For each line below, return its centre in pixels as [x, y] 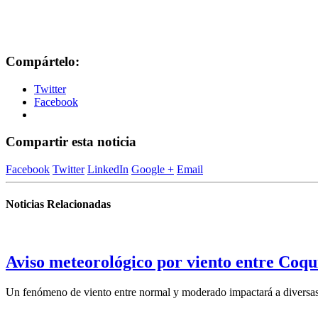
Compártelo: [43, 61]
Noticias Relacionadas [58, 204]
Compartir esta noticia [71, 142]
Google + [153, 169]
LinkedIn [108, 169]
